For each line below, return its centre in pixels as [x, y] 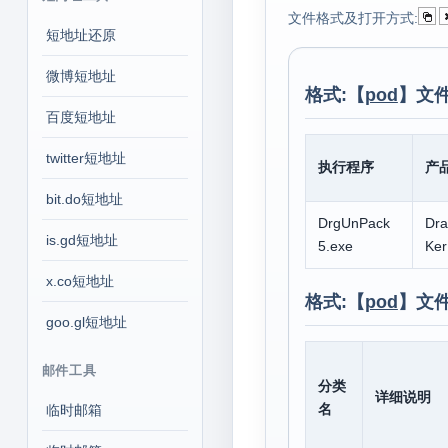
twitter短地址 [85, 158]
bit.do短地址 [84, 199]
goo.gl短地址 [86, 322]
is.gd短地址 [81, 240]
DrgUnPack [353, 223]
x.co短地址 [79, 281]
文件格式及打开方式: [352, 18]
